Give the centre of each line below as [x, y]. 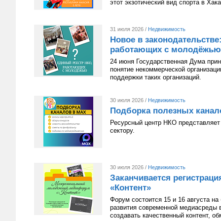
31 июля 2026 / [129, 29]
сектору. [122, 130]
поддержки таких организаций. [156, 77]
